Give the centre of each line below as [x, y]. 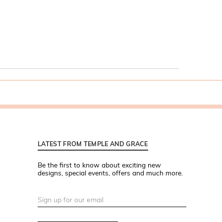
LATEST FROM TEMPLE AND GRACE [93, 144]
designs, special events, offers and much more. [110, 173]
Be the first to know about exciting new [99, 165]
